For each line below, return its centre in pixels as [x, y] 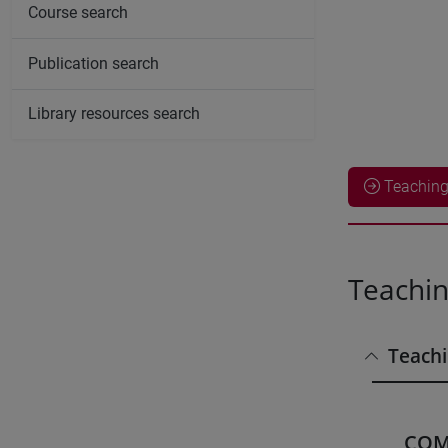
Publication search [93, 63]
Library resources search [114, 114]
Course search [78, 13]
